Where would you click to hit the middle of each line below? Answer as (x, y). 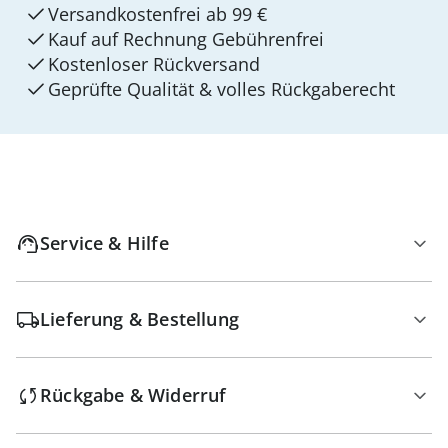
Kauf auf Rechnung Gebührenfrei (186, 39)
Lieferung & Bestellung (139, 319)
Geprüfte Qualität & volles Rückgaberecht (221, 89)
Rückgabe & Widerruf (133, 395)
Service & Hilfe (104, 243)
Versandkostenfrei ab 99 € (157, 14)
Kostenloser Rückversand (154, 64)
